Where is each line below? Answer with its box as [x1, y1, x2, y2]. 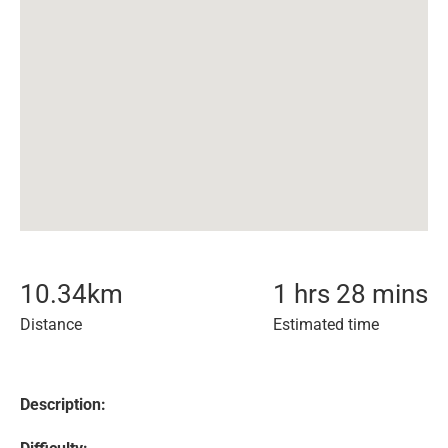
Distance [20, 315, 82, 334]
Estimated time [273, 315, 379, 334]
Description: [20, 395, 106, 414]
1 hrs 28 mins [273, 279, 428, 309]
